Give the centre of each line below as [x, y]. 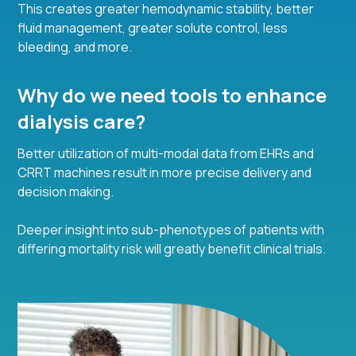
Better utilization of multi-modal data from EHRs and [166, 154]
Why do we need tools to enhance [172, 95]
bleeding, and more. [75, 47]
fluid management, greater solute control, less [153, 28]
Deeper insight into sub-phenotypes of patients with [171, 230]
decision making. [66, 192]
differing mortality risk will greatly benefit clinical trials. [172, 249]
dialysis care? [82, 122]
